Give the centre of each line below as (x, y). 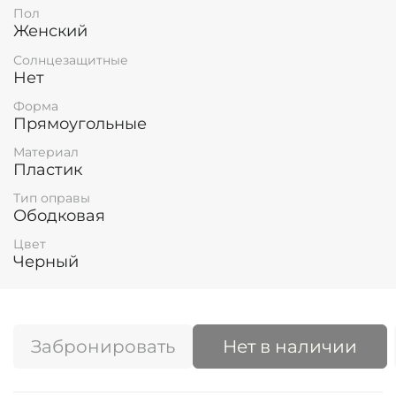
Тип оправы (52, 198)
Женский (50, 31)
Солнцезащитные (71, 60)
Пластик (48, 169)
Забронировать (103, 347)
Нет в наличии (290, 347)
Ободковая (59, 216)
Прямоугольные (80, 123)
